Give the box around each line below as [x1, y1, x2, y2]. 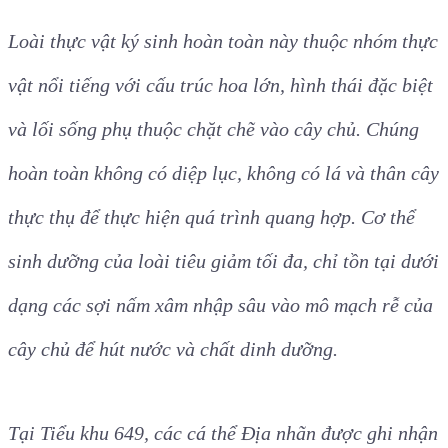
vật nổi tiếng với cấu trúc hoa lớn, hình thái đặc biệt [8, 73, 433, 96]
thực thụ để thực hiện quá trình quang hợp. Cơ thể [8, 205, 415, 228]
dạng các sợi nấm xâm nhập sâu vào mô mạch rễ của [8, 293, 433, 316]
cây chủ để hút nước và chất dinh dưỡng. [8, 337, 338, 360]
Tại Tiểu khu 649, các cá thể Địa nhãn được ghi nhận [8, 421, 438, 444]
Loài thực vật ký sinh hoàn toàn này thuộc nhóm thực [8, 29, 438, 52]
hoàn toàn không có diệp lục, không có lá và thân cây [8, 161, 439, 184]
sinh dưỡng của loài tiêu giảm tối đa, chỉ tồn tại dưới [8, 249, 439, 272]
